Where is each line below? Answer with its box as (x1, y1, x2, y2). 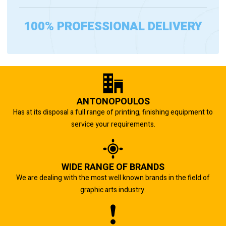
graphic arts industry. (80, 184, 146, 195)
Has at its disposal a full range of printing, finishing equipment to (13, 106, 213, 118)
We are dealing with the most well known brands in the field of (16, 172, 210, 183)
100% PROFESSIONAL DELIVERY (24, 17, 202, 35)
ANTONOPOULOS (76, 94, 150, 108)
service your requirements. (71, 119, 155, 130)
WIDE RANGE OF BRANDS (62, 160, 164, 174)
